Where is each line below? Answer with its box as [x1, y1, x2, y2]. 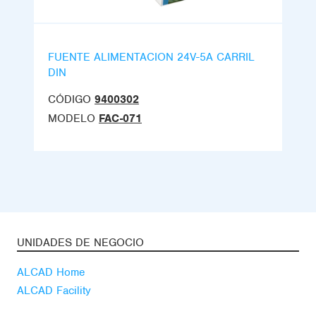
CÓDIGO [48, 92, 91, 107]
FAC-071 [99, 111, 142, 126]
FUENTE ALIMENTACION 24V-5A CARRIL [48, 50, 255, 65]
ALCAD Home [17, 265, 85, 280]
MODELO [48, 111, 95, 126]
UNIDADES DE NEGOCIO [17, 236, 144, 250]
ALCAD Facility [17, 284, 91, 298]
